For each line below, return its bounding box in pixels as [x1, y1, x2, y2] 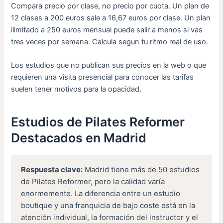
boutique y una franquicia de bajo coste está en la [21, 200, 196, 210]
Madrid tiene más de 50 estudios [83, 164, 200, 174]
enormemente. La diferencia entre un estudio [21, 188, 181, 198]
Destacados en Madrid [11, 130, 147, 145]
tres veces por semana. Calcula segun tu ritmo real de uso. [11, 37, 209, 46]
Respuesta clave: [21, 164, 83, 174]
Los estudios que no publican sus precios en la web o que [11, 61, 207, 70]
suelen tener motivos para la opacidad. [11, 85, 142, 94]
